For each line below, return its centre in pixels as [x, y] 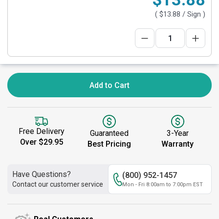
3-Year [177, 133]
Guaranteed [109, 133]
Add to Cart [109, 85]
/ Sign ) [193, 14]
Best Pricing [109, 144]
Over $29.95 [41, 142]
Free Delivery [41, 131]
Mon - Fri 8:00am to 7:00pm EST [163, 185]
